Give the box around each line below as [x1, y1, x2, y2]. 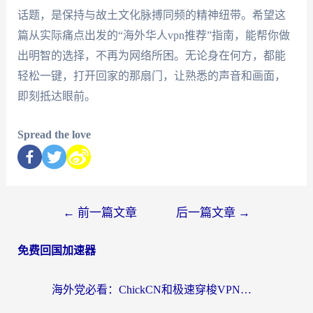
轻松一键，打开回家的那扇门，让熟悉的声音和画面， [17, 70, 286, 82]
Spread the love [17, 128, 91, 140]
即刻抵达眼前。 [17, 90, 96, 103]
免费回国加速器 [17, 244, 96, 256]
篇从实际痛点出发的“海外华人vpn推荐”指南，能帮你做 [17, 29, 290, 42]
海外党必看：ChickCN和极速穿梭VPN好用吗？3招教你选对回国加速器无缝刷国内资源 [240, 283, 252, 296]
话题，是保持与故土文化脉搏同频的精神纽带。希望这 [17, 9, 286, 22]
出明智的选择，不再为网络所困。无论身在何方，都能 [17, 50, 286, 62]
